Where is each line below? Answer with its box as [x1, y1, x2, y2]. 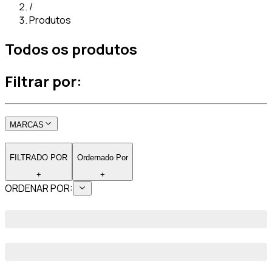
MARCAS [10, 120, 44, 130]
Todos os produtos [5, 38, 137, 59]
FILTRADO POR [10, 152, 67, 162]
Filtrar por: [5, 70, 82, 91]
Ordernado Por [77, 152, 128, 162]
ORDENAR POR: [5, 181, 73, 195]
